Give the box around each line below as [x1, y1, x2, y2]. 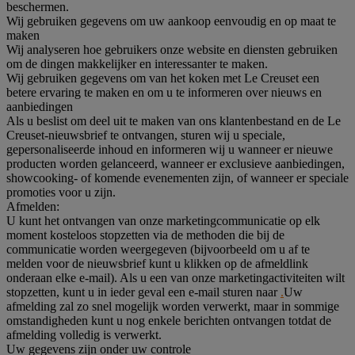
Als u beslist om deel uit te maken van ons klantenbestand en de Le [6, 113, 341, 128]
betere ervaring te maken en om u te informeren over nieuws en [6, 85, 322, 99]
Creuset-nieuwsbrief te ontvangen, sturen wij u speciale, [6, 128, 285, 142]
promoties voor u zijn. [6, 185, 116, 199]
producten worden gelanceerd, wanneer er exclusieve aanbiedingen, [6, 156, 345, 170]
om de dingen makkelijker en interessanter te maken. [6, 56, 268, 71]
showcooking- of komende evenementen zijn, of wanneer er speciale [6, 170, 349, 185]
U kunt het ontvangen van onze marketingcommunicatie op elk [6, 213, 320, 227]
